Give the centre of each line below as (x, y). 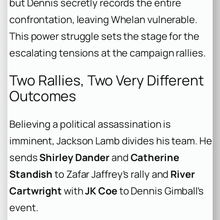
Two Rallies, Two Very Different (107, 81)
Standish (31, 174)
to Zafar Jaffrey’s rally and (112, 174)
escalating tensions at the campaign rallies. (108, 53)
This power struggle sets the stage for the (104, 36)
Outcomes (43, 96)
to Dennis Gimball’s (160, 191)
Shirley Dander (75, 157)
